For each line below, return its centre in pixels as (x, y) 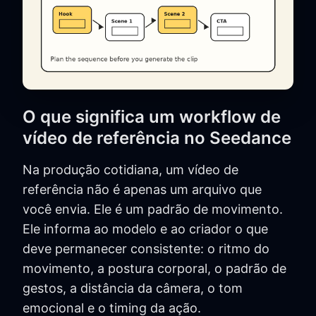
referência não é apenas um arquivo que (142, 190)
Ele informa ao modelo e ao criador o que (145, 229)
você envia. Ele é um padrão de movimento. (153, 209)
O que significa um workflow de (152, 117)
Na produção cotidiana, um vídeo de (130, 170)
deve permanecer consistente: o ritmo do (146, 249)
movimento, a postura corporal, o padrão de (154, 269)
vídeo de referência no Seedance (157, 138)
